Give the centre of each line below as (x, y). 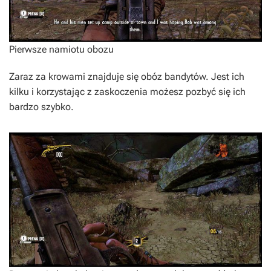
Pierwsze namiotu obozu (61, 50)
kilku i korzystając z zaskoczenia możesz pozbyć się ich (127, 92)
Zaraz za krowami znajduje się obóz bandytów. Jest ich (127, 77)
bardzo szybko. (41, 107)
